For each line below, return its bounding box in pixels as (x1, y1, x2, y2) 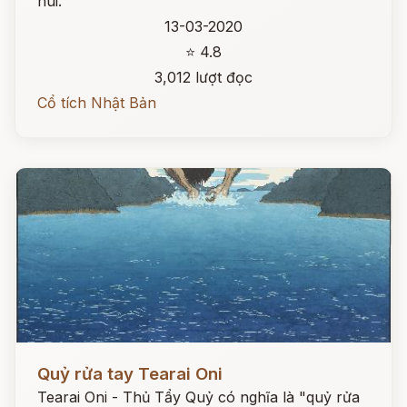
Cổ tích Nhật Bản (37, 94, 156, 112)
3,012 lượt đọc (154, 68, 253, 86)
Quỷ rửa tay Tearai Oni (37, 363, 223, 384)
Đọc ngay (15, 351, 82, 369)
